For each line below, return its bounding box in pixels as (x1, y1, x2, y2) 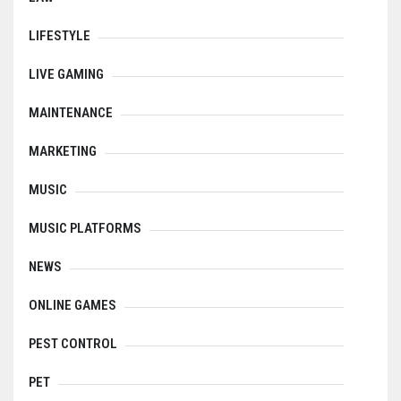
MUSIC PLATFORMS (29, 220, 141, 237)
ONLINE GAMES (29, 297, 116, 314)
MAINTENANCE (29, 105, 113, 122)
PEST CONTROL (29, 336, 117, 353)
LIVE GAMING (29, 66, 104, 83)
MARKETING (29, 143, 97, 160)
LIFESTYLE (29, 28, 90, 45)
